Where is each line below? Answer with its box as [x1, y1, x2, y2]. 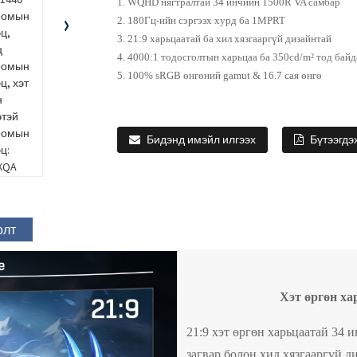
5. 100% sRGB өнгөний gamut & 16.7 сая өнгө [117, 69, 322, 81]
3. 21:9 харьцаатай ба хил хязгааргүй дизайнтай [117, 33, 331, 45]
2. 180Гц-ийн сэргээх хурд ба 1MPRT [117, 14, 285, 26]
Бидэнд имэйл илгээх [147, 132, 256, 147]
